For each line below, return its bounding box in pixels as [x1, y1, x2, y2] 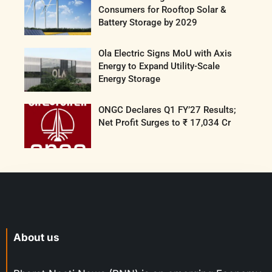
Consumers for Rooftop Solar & [98, 4, 227, 16]
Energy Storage [98, 73, 161, 85]
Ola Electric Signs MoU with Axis [98, 48, 233, 59]
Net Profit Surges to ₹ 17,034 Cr [98, 117, 231, 129]
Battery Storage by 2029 [98, 17, 198, 29]
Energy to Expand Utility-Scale [98, 61, 220, 72]
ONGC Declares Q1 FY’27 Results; [98, 104, 237, 116]
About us [13, 231, 59, 243]
